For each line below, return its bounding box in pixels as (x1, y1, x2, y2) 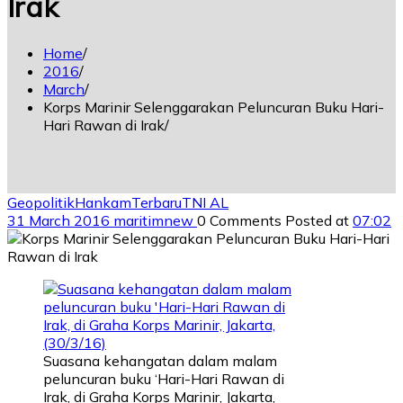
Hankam (75, 193, 131, 211)
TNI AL (182, 193, 228, 211)
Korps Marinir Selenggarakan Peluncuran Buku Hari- (43, 97, 384, 116)
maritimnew (113, 210, 197, 229)
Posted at (285, 210, 353, 229)
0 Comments (197, 210, 285, 229)
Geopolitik (7, 193, 75, 211)
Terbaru (131, 193, 182, 211)
